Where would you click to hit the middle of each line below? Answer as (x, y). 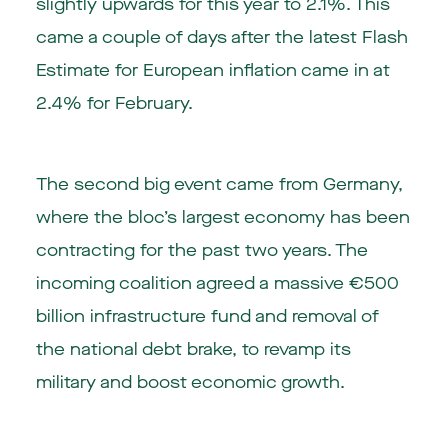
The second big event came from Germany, (219, 184)
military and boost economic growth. (190, 382)
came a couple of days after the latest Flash (221, 37)
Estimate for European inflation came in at (212, 70)
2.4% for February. (114, 103)
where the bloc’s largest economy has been (222, 217)
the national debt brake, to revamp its (193, 349)
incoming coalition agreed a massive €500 (217, 283)
